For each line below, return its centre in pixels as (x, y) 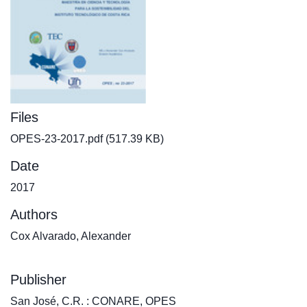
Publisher (38, 280)
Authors (34, 214)
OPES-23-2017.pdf (57, 139)
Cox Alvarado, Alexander (71, 236)
